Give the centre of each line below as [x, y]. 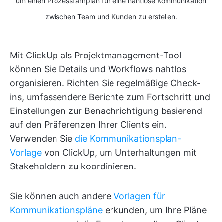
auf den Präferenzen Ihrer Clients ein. [88, 125]
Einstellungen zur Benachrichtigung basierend [106, 111]
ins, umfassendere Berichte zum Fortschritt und [110, 97]
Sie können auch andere [62, 196]
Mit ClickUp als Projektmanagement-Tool [96, 55]
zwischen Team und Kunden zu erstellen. [111, 17]
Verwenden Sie [42, 139]
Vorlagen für [139, 196]
